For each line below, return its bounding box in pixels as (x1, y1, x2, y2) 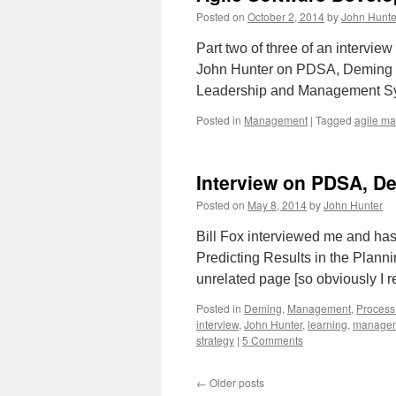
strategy (196, 332, 234, 347)
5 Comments (242, 332, 303, 347)
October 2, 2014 (247, 9, 324, 24)
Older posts (207, 375, 264, 390)
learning (308, 316, 347, 331)
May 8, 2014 (247, 197, 307, 212)
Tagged (316, 112, 352, 127)
